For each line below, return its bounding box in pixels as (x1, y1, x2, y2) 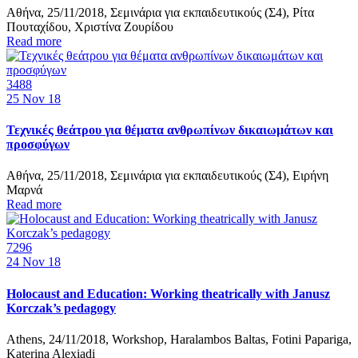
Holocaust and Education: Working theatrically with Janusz (6, 286, 330, 300)
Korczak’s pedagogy (6, 300, 116, 315)
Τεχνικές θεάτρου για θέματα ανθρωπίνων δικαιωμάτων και (6, 123, 333, 137)
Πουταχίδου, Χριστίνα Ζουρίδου (6, 19, 173, 34)
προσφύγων (6, 137, 70, 152)
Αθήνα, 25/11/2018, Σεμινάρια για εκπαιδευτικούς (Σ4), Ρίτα (6, 5, 314, 19)
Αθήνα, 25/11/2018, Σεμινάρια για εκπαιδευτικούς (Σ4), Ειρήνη (6, 169, 328, 183)
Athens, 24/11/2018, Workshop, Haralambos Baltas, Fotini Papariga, (6, 332, 352, 346)
